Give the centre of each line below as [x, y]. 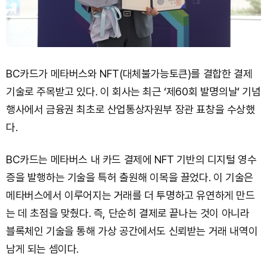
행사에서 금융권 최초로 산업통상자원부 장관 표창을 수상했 [131, 109]
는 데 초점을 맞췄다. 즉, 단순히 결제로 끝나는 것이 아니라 [128, 213]
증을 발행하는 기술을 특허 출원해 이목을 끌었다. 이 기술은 [130, 177]
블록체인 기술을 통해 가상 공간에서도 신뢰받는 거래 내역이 [132, 231]
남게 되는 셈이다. [42, 249]
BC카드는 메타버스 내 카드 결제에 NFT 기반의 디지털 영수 [131, 159]
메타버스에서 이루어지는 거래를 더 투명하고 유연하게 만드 [131, 195]
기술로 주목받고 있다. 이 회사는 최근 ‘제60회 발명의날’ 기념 [133, 91]
